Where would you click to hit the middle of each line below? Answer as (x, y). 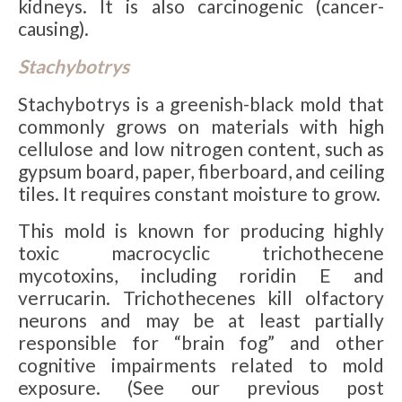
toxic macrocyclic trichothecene (201, 253)
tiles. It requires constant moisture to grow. (199, 193)
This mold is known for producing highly (201, 231)
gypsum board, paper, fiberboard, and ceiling (201, 170)
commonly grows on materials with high (201, 126)
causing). (53, 29)
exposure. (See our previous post (201, 388)
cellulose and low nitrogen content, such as (201, 148)
